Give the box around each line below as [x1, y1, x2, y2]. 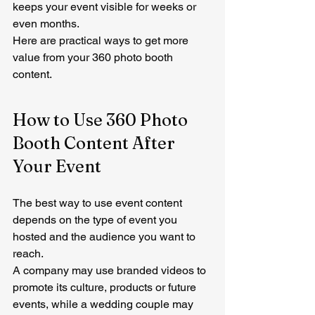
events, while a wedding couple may [13, 297, 196, 311]
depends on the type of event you [13, 213, 180, 226]
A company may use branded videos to [13, 264, 209, 277]
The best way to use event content [13, 196, 185, 210]
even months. [13, 17, 79, 30]
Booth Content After [13, 133, 179, 153]
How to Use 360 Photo [13, 110, 191, 130]
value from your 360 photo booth [13, 51, 176, 64]
